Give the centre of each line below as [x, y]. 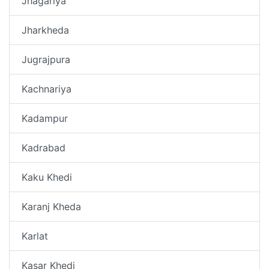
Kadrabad [44, 147]
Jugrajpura [46, 59]
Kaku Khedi [47, 177]
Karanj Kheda [51, 206]
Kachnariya [47, 89]
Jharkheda [45, 30]
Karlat [35, 236]
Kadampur [45, 118]
